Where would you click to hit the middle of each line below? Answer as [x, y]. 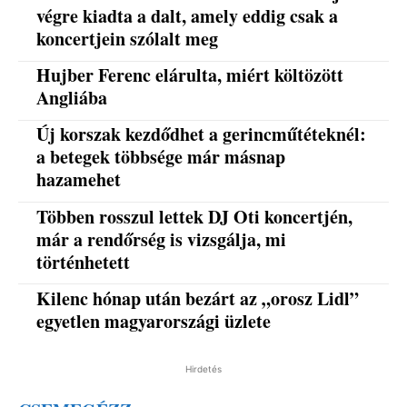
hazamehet [79, 180]
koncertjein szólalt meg [128, 39]
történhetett [84, 262]
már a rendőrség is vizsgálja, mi [162, 239]
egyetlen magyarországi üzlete [154, 321]
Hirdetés [203, 368]
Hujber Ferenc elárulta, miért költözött [190, 75]
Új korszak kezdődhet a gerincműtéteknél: [202, 134]
